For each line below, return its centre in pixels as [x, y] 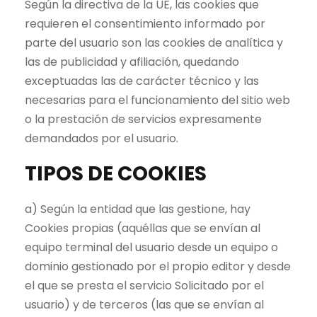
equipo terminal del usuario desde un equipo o [151, 248]
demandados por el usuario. [102, 139]
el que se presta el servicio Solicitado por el [144, 286]
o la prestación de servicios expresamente [143, 120]
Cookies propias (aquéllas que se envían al [143, 229]
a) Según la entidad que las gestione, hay [138, 209]
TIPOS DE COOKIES [116, 174]
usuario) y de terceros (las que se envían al [144, 305]
